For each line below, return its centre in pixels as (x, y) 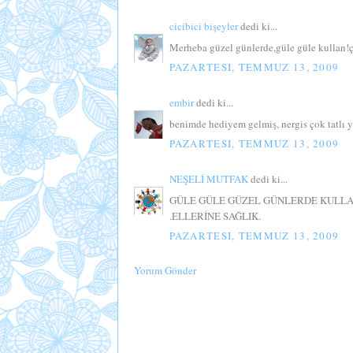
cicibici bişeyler (203, 26)
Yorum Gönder (165, 271)
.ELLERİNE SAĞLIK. (215, 216)
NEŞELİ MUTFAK (208, 179)
